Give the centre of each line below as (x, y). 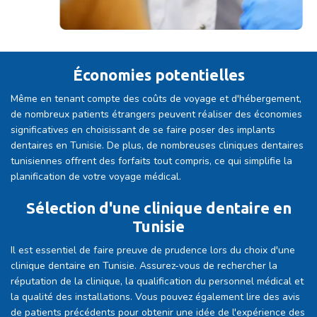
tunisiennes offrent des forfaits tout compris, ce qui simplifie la (151, 161)
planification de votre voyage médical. (96, 177)
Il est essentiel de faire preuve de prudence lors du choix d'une (153, 250)
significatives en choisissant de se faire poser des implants (143, 130)
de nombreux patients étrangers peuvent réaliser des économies (156, 115)
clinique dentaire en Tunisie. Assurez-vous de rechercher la (144, 266)
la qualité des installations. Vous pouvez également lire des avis (155, 297)
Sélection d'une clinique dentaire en (158, 208)
